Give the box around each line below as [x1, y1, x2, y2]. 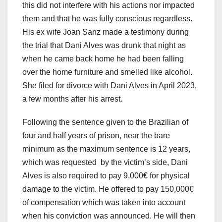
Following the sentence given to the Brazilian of [22, 118, 188, 127]
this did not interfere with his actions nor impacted [22, 1, 195, 10]
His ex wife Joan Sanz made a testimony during [22, 28, 189, 37]
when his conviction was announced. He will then [22, 212, 195, 221]
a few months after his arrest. [22, 95, 124, 104]
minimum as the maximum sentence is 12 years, [22, 145, 190, 154]
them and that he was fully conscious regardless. [22, 14, 192, 23]
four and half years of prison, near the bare [22, 131, 170, 140]
